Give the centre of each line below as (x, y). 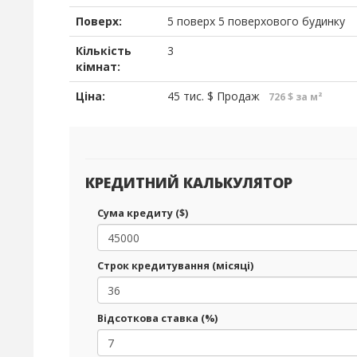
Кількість (104, 51)
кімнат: (98, 67)
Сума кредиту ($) (143, 213)
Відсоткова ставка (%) (157, 318)
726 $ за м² (294, 97)
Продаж (237, 96)
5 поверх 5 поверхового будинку (256, 21)
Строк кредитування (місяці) (175, 266)
